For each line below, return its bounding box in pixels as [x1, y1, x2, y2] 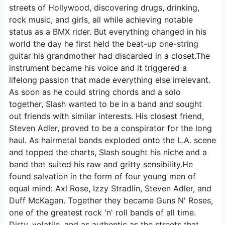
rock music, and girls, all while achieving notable [9, 15, 193, 25]
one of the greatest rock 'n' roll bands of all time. [9, 207, 196, 217]
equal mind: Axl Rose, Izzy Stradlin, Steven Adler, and [9, 183, 211, 193]
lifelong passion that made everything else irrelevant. [9, 75, 210, 85]
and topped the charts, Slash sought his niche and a [9, 147, 207, 157]
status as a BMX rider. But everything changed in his [9, 27, 206, 37]
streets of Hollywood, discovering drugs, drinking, [9, 3, 199, 13]
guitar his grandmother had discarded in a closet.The [9, 51, 210, 61]
